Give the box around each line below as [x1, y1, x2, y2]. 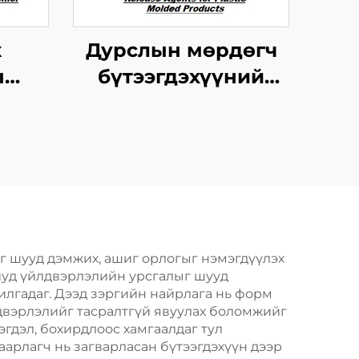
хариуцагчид [112, 91, 250, 115]
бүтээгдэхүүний [98, 65, 264, 88]
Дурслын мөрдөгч [85, 38, 277, 62]
